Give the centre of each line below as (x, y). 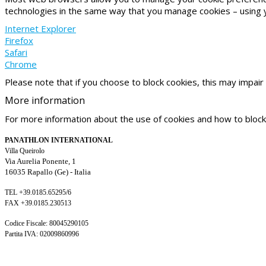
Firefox (19, 40)
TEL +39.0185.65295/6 (39, 192)
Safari (16, 52)
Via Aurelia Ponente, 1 (40, 161)
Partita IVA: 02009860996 (42, 234)
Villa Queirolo (25, 151)
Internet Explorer (40, 28)
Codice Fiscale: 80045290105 (47, 223)
